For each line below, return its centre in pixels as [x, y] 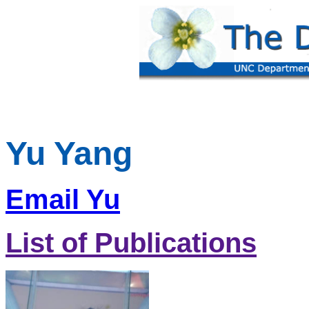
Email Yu [63, 199]
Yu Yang [69, 153]
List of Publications [131, 243]
